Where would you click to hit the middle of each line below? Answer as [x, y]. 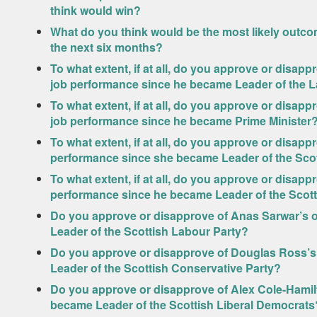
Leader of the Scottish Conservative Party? [165, 268]
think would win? [95, 10]
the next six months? [106, 47]
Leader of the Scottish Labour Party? [149, 231]
